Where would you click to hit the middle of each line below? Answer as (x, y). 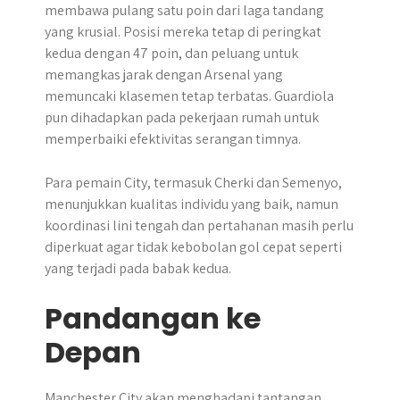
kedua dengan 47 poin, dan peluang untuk (171, 53)
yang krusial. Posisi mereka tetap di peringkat (183, 32)
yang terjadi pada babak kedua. (138, 268)
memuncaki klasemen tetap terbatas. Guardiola (189, 96)
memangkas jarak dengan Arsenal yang (164, 75)
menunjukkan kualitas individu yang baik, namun (192, 204)
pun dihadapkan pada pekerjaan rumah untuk (182, 117)
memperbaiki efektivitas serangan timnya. (173, 139)
